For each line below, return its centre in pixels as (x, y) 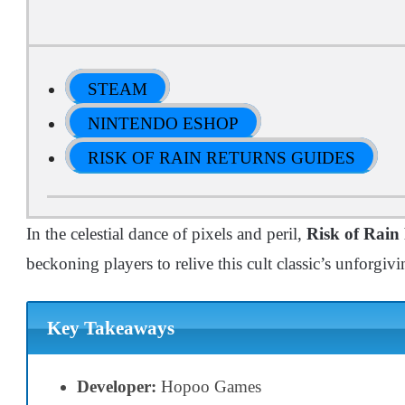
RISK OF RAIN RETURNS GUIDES (221, 158)
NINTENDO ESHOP (163, 123)
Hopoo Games (209, 386)
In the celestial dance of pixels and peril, (166, 234)
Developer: (117, 386)
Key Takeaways (110, 329)
